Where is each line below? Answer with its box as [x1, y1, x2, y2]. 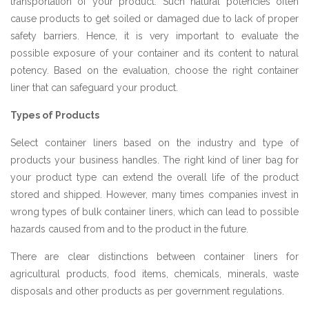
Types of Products [10, 109, 99, 121]
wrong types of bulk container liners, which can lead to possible [10, 206, 299, 217]
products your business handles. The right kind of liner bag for [10, 154, 299, 166]
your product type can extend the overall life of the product [10, 171, 299, 183]
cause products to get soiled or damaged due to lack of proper [10, 12, 299, 24]
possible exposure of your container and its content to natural [10, 47, 299, 59]
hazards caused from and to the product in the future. [10, 223, 248, 235]
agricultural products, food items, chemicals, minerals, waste [10, 268, 299, 279]
